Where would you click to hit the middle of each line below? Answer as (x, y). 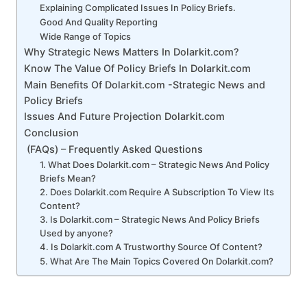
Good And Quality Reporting (98, 22)
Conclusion (52, 132)
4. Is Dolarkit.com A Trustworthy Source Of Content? (152, 246)
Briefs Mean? (69, 178)
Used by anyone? (77, 233)
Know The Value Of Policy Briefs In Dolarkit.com (137, 68)
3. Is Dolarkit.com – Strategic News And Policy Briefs (149, 219)
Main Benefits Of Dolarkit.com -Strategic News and (144, 84)
